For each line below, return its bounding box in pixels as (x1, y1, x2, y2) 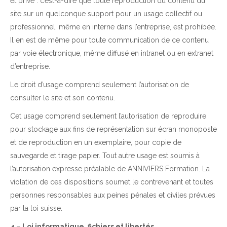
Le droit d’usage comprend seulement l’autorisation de (10, 81, 189, 89)
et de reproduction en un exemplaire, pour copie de (10, 138, 181, 147)
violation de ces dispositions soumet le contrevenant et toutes (10, 178, 213, 186)
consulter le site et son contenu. (10, 94, 115, 102)
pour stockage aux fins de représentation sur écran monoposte (10, 125, 217, 134)
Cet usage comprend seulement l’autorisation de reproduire (10, 112, 206, 121)
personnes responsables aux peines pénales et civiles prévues (10, 191, 215, 200)
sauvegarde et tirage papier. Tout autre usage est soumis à (10, 152, 200, 160)
